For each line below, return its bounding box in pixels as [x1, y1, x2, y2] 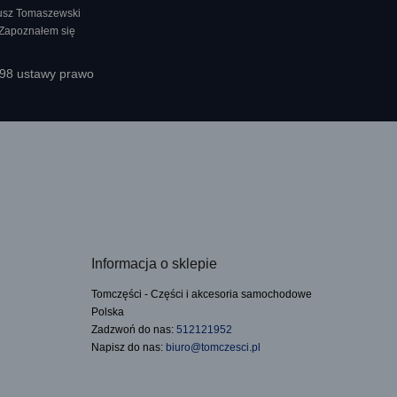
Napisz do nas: [91, 341, 166, 354]
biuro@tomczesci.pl [166, 341, 261, 354]
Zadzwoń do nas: [91, 323, 176, 336]
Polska [91, 306, 124, 318]
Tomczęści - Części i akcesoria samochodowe [91, 288, 312, 300]
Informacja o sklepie [91, 256, 217, 271]
